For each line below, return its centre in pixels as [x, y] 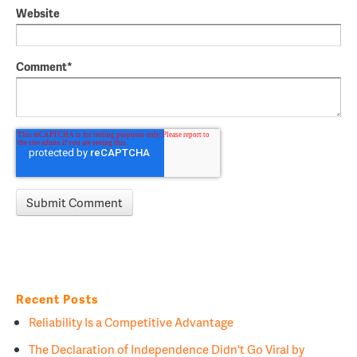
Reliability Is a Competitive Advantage [131, 322]
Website [38, 13]
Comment [41, 67]
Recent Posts [57, 299]
